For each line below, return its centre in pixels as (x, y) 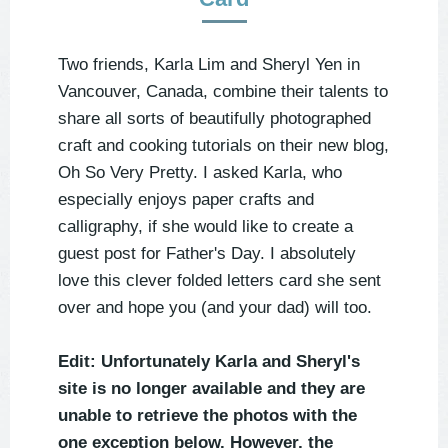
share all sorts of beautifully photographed (214, 119)
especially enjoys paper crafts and (186, 200)
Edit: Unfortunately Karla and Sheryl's (209, 362)
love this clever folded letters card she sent (219, 281)
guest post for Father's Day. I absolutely (207, 254)
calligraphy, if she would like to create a (205, 227)
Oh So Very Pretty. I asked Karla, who (200, 173)
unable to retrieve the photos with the (207, 416)
